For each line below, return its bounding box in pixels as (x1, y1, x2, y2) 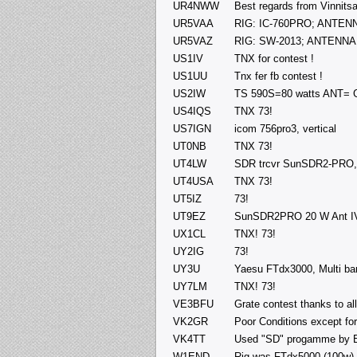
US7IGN (173, 122, 211, 135)
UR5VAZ (173, 34, 213, 47)
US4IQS (173, 104, 211, 117)
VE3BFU (173, 297, 214, 310)
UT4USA (173, 175, 214, 187)
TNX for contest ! (234, 52, 314, 65)
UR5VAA (173, 17, 214, 29)
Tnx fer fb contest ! (234, 69, 323, 82)
